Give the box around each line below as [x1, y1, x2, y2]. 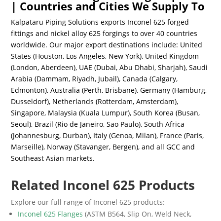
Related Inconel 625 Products [11, 176, 195, 194]
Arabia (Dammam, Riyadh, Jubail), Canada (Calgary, [11, 74, 178, 83]
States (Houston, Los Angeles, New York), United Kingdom [11, 51, 199, 61]
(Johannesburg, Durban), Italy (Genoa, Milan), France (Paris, [11, 131, 204, 140]
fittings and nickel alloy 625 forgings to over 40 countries [11, 29, 198, 38]
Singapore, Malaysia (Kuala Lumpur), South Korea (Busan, [11, 108, 200, 117]
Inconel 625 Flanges [18, 209, 83, 219]
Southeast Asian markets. [11, 153, 95, 163]
